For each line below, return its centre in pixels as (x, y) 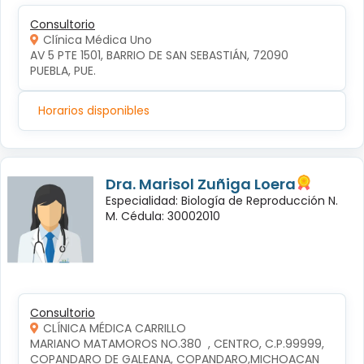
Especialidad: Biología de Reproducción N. (222, 201)
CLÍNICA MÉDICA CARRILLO (115, 329)
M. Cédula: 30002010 (163, 217)
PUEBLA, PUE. (63, 71)
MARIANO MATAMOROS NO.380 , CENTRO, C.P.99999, (179, 344)
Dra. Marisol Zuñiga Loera (201, 184)
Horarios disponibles (94, 111)
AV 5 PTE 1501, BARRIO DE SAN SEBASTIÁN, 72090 (161, 56)
